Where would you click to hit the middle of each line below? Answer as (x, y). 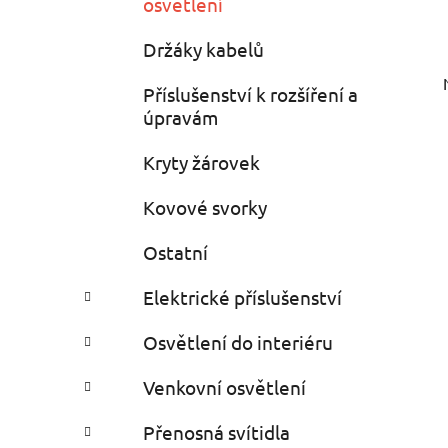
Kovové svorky (205, 207)
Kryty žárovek (201, 162)
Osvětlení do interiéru (238, 342)
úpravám (180, 117)
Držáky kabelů (203, 49)
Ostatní (175, 252)
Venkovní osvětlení (224, 387)
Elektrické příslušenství (242, 297)
